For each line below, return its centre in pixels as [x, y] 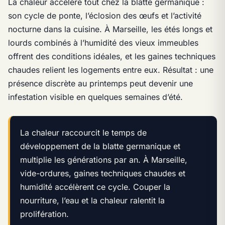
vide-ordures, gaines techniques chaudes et [103, 173]
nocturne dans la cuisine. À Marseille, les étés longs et [110, 29]
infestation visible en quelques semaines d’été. [95, 97]
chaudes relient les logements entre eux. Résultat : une [111, 70]
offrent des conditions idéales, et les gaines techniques [112, 56]
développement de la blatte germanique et [100, 146]
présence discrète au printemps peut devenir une [100, 83]
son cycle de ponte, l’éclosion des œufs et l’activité [105, 15]
